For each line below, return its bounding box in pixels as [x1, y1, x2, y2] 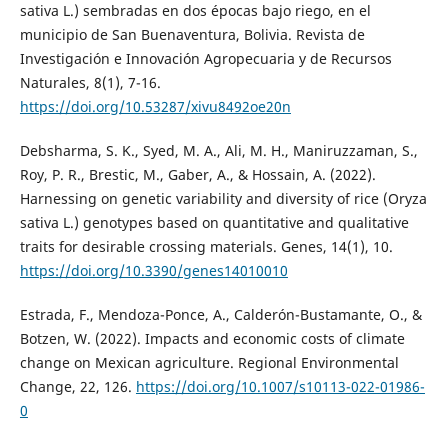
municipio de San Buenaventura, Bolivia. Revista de [19, 25, 365, 45]
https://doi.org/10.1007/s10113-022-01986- [135, 377, 425, 397]
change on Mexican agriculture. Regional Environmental [19, 353, 399, 373]
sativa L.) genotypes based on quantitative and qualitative [19, 213, 409, 233]
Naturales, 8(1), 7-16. [19, 73, 161, 93]
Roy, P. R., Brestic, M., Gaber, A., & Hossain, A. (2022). [19, 165, 376, 185]
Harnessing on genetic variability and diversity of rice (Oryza [19, 189, 427, 209]
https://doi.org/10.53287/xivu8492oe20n [19, 97, 291, 117]
